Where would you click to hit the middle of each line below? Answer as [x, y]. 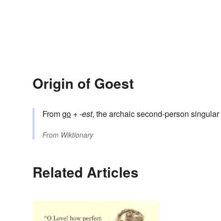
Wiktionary [77, 135]
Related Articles [86, 172]
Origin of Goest [83, 83]
